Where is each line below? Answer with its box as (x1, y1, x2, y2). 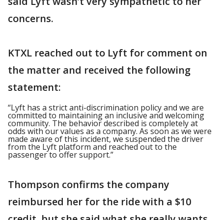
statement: (8, 81, 61, 94)
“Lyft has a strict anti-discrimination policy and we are (8, 102, 204, 113)
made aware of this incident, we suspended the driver (8, 134, 203, 144)
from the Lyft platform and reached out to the (8, 141, 177, 152)
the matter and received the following (8, 63, 191, 77)
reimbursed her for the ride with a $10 (8, 195, 191, 208)
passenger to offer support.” (8, 149, 113, 160)
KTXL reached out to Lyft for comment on (8, 46, 207, 59)
